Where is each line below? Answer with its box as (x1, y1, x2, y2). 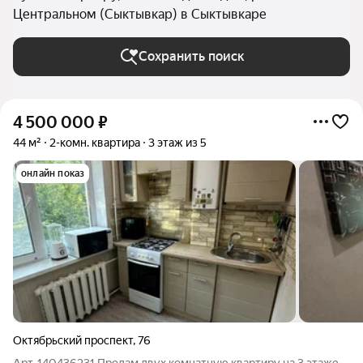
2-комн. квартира (49, 136, 140, 149)
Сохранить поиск (138, 49, 245, 64)
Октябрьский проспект (13, 334, 133, 347)
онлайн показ (21, 168, 85, 179)
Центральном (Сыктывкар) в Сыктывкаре (13, 6, 267, 22)
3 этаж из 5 (148, 136, 207, 149)
